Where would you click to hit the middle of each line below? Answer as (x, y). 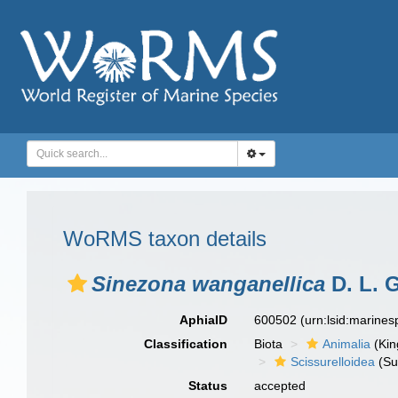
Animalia (347, 344)
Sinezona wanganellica (208, 284)
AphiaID (204, 320)
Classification (186, 344)
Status (208, 386)
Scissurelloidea (333, 362)
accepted (280, 386)
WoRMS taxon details (165, 239)
